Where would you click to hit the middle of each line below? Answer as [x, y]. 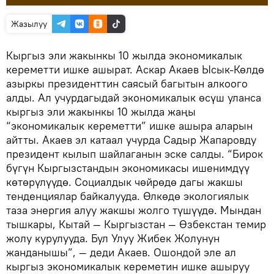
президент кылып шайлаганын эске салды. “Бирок [135, 154]
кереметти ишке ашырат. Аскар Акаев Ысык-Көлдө [135, 69]
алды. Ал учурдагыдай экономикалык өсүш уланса [134, 98]
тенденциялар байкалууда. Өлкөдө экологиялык [128, 196]
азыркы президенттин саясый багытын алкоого [127, 83]
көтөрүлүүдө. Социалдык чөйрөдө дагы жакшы [124, 182]
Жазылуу [29, 24]
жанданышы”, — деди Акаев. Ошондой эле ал [121, 252]
